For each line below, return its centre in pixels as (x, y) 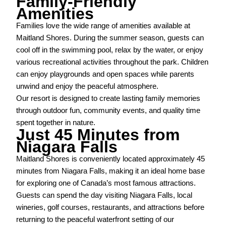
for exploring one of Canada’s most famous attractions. (106, 183)
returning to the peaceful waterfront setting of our (95, 220)
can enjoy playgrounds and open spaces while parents (105, 74)
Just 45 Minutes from (98, 135)
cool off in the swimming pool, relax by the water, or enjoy (110, 50)
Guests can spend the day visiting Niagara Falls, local (104, 195)
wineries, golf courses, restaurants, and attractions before (110, 208)
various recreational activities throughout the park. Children (112, 62)
